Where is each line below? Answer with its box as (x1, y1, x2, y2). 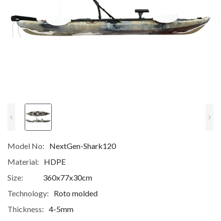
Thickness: (7, 204, 44, 214)
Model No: (7, 141, 44, 150)
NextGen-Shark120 (49, 141, 116, 150)
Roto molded (54, 188, 98, 198)
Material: (7, 157, 39, 166)
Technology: (7, 188, 49, 198)
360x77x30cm (43, 173, 92, 182)
